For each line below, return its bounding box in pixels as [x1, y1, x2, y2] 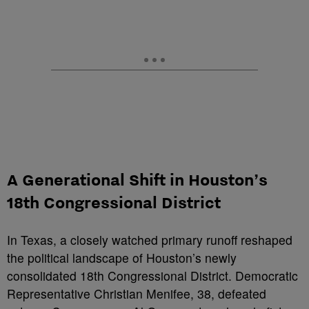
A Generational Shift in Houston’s [7, 169, 268, 190]
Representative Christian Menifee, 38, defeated [7, 285, 266, 302]
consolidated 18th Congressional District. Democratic [7, 267, 298, 284]
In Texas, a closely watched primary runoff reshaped [7, 231, 292, 248]
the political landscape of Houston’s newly [7, 249, 237, 266]
